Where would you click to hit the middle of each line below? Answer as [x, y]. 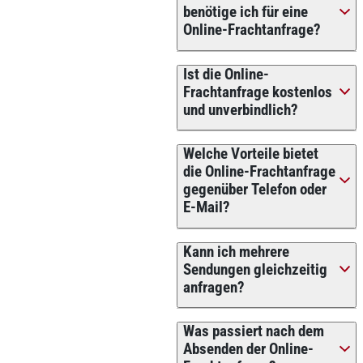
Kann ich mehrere [236, 252]
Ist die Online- [226, 74]
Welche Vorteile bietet [250, 154]
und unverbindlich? [240, 110]
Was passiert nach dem [253, 332]
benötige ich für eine [245, 13]
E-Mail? [206, 208]
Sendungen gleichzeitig [255, 269]
